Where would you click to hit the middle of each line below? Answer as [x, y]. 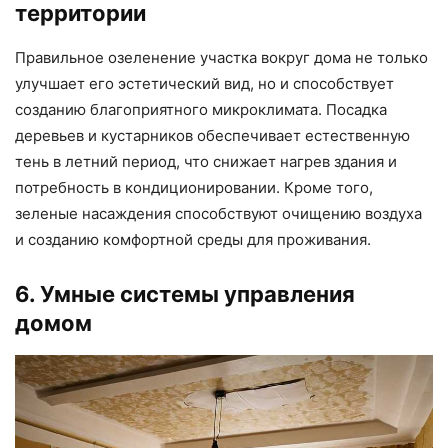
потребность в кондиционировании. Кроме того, [194, 187]
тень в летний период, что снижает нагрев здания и [206, 161]
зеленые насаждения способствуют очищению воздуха [218, 213]
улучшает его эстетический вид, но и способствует [204, 83]
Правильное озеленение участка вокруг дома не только [221, 57]
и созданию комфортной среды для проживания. [193, 239]
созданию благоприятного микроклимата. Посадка [201, 109]
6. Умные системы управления [185, 293]
